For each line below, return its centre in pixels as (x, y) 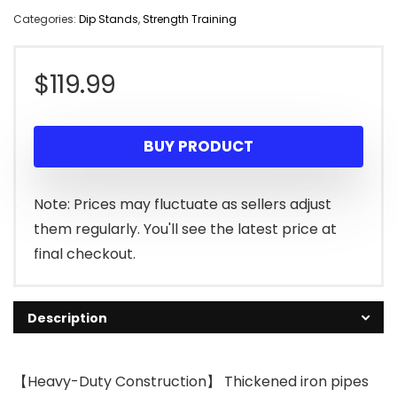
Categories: (46, 19)
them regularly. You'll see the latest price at (185, 230)
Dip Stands (109, 19)
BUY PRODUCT (198, 147)
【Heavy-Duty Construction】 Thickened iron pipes (191, 382)
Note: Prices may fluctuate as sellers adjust (183, 205)
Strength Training (190, 19)
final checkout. (85, 254)
